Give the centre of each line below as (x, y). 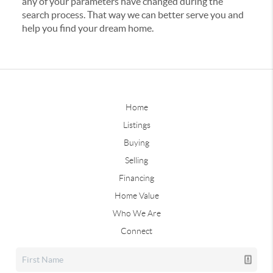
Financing (136, 178)
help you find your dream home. (87, 28)
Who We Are (136, 214)
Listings (136, 125)
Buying (136, 143)
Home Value (136, 196)
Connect (136, 231)
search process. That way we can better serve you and (133, 15)
